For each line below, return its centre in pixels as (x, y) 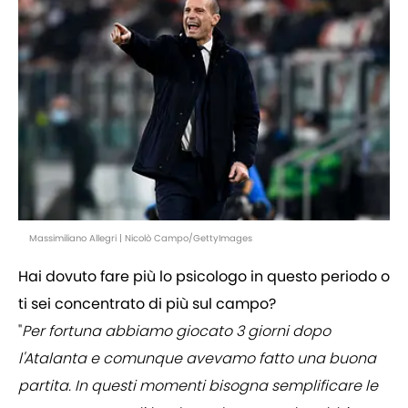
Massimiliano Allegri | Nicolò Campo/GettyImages (141, 239)
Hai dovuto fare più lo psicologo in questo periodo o (204, 277)
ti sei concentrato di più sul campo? (147, 304)
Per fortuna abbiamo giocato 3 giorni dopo (176, 331)
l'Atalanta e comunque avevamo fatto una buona (197, 359)
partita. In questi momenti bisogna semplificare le (198, 386)
